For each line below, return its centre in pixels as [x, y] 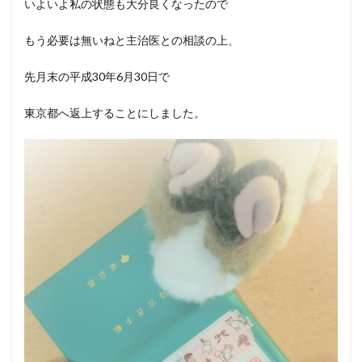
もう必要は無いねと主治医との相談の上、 [132, 40]
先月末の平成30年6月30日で [97, 77]
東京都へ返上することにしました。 [115, 113]
